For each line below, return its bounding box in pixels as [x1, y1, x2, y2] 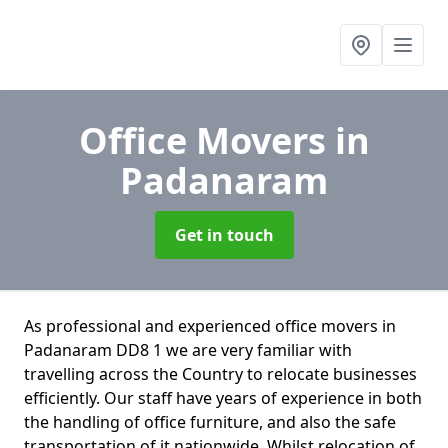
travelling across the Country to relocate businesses [24, 363, 417, 385]
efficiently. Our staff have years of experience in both [24, 387, 422, 409]
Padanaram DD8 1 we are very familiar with [24, 339, 352, 361]
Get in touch [174, 224, 274, 246]
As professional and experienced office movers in [24, 315, 396, 337]
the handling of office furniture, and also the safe [24, 411, 396, 433]
